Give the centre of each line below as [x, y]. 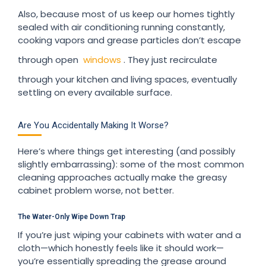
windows [102, 59]
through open [49, 59]
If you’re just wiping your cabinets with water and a [129, 235]
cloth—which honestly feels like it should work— [121, 248]
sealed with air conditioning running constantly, [121, 27]
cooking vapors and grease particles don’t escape [129, 40]
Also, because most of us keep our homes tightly [126, 14]
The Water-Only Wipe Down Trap [72, 216]
